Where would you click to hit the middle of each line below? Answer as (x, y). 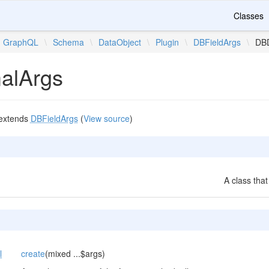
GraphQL (21, 42)
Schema (69, 42)
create (33, 253)
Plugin (168, 42)
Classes (249, 16)
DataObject (120, 42)
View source (106, 118)
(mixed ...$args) (75, 253)
